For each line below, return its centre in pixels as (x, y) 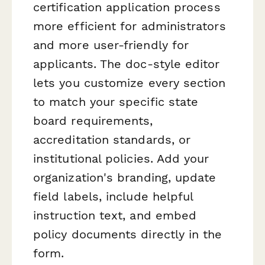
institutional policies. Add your (121, 158)
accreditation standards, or (112, 139)
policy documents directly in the (128, 234)
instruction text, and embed (115, 215)
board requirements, (93, 120)
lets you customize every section (130, 83)
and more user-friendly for (111, 45)
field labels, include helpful (113, 196)
